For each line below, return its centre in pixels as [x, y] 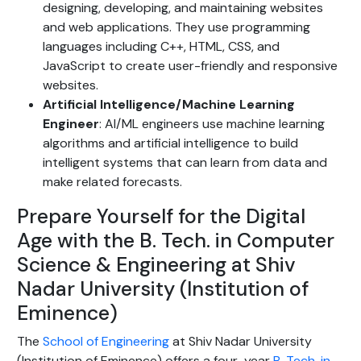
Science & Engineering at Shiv [156, 265]
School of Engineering [106, 342]
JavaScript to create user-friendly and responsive [190, 66]
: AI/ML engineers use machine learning [212, 124]
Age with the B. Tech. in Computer [176, 241]
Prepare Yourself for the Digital [161, 217]
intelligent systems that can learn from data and [185, 163]
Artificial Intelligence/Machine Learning [169, 105]
